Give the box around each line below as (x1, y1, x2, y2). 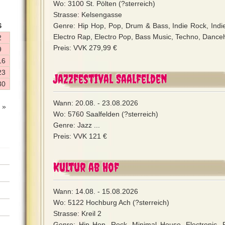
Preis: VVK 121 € (53, 132, 107, 140)
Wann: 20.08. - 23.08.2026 (53, 99, 138, 107)
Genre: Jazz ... (53, 121, 100, 129)
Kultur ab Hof (53, 160, 119, 174)
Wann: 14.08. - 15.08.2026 (53, 187, 138, 195)
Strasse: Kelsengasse (53, 11, 122, 19)
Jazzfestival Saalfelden (53, 71, 167, 86)
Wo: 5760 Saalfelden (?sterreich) (53, 110, 158, 118)
